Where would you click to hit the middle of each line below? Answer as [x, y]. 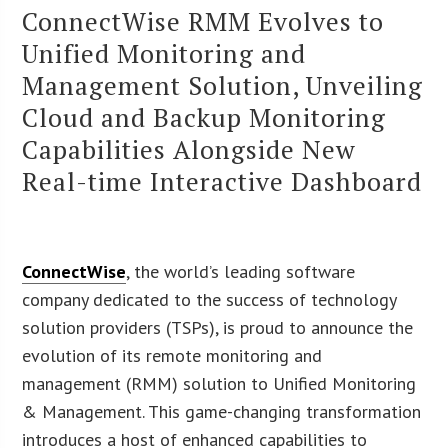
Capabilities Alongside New [189, 148]
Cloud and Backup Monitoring [204, 116]
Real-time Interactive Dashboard [222, 180]
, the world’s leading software [241, 271]
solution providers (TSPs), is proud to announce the [218, 327]
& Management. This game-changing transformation [222, 411]
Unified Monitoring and [164, 52]
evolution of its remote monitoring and [172, 355]
